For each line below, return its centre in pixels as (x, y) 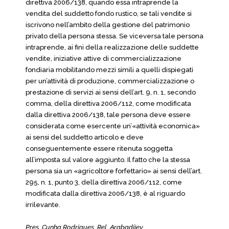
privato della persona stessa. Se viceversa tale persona (114, 36)
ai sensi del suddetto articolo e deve (85, 137)
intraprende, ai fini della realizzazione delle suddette (112, 47)
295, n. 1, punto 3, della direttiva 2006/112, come (104, 182)
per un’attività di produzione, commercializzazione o (110, 81)
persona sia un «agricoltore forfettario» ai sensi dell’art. (114, 171)
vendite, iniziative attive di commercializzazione (104, 59)
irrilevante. (43, 205)
